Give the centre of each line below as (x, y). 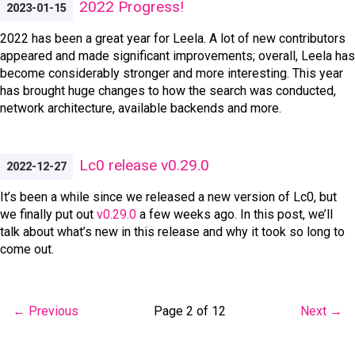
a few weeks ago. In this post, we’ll (235, 214)
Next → (321, 311)
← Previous (46, 311)
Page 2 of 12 (189, 311)
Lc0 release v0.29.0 (144, 165)
